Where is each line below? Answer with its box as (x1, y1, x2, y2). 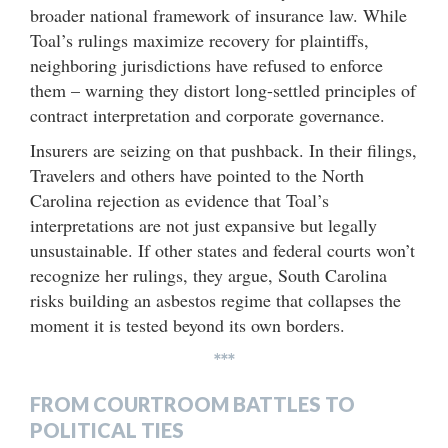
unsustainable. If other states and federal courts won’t (30, 238, 415, 262)
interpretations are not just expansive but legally (30, 213, 377, 237)
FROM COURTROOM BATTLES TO (30, 392, 355, 416)
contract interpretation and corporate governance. (30, 103, 385, 127)
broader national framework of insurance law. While (30, 3, 407, 27)
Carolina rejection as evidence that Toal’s (30, 188, 329, 212)
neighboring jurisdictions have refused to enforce (30, 53, 383, 77)
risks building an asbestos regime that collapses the (30, 288, 401, 312)
